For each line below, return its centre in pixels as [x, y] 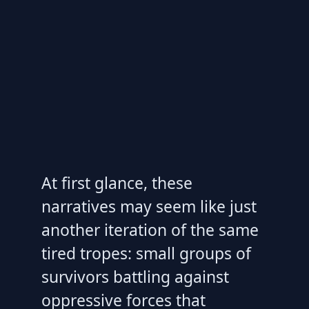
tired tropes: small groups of [146, 253]
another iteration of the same [150, 230]
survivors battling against [135, 277]
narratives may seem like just [149, 207]
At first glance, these [117, 183]
